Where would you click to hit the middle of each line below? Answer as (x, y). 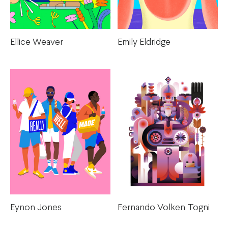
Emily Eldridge (144, 42)
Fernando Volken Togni (164, 208)
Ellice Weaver (37, 43)
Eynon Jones (36, 208)
